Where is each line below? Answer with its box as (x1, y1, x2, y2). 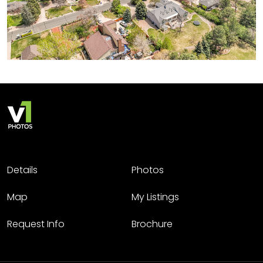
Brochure (131, 217, 173, 231)
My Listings (131, 190, 179, 204)
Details (7, 163, 38, 177)
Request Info (7, 217, 65, 231)
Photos (131, 163, 164, 177)
